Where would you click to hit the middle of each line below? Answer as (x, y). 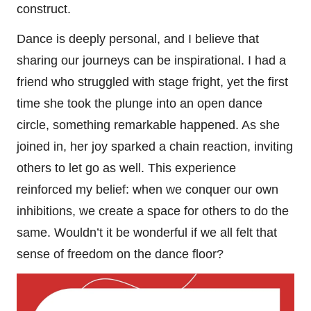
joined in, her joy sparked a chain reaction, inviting (155, 146)
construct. (44, 9)
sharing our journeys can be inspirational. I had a (151, 60)
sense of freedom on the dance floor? (120, 254)
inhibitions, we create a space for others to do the (153, 211)
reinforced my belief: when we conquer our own (148, 189)
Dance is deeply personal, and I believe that (138, 39)
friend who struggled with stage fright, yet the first (152, 82)
